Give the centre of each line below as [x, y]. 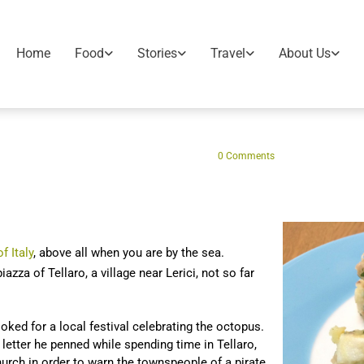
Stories [158, 54]
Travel [228, 54]
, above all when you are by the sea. [129, 252]
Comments [249, 156]
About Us [305, 54]
